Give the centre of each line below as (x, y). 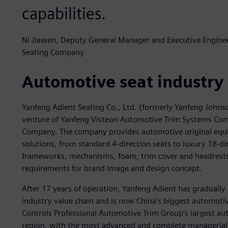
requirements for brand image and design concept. (112, 168)
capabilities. (64, 14)
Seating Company (53, 52)
